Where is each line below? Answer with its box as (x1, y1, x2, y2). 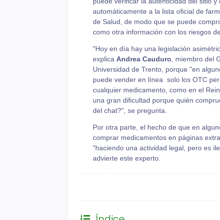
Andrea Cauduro (116, 55, 171, 63)
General (90, 183, 117, 192)
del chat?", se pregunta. (92, 107, 167, 115)
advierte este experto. (92, 154, 161, 163)
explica (92, 55, 116, 63)
